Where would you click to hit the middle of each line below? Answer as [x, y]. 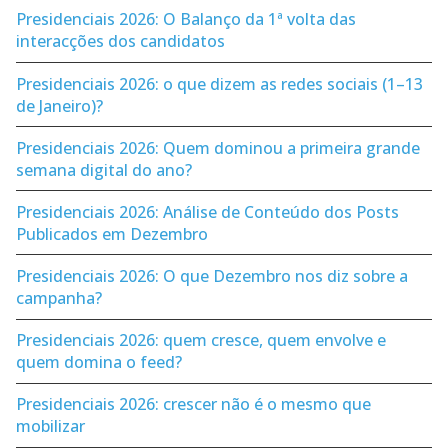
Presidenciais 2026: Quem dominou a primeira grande [218, 147]
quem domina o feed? [99, 362]
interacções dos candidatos [120, 41]
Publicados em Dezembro [112, 233]
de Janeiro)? [59, 105]
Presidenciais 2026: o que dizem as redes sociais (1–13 [219, 83]
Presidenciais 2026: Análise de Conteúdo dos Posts [207, 211]
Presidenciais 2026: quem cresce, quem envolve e [201, 340]
